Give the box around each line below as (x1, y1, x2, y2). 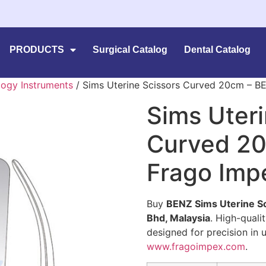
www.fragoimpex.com (146, 240, 245, 253)
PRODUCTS (9, 45, 65, 55)
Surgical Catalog (93, 45, 168, 55)
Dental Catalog (184, 45, 251, 55)
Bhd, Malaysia (146, 212, 210, 224)
